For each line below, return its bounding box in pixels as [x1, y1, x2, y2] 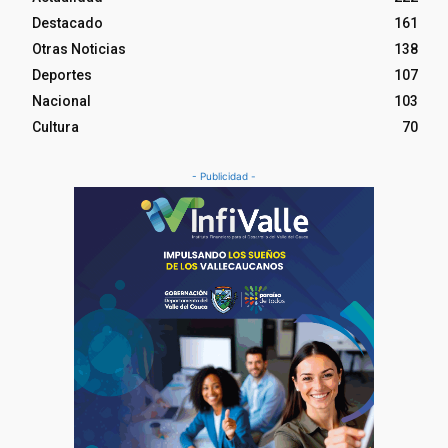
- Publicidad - [192, 170, 256, 183]
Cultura [32, 119, 79, 136]
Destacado [32, 15, 103, 32]
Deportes [32, 67, 92, 84]
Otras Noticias [32, 41, 126, 58]
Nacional [32, 93, 91, 110]
